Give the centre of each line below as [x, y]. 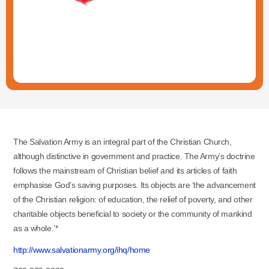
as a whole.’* [35, 228]
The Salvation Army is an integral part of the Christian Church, [122, 142]
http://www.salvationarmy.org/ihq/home [81, 249]
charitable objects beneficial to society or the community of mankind [132, 214]
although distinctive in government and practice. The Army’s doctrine [134, 156]
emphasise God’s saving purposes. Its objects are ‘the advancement [134, 185]
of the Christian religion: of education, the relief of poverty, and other [133, 200]
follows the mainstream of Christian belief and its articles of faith [125, 171]
